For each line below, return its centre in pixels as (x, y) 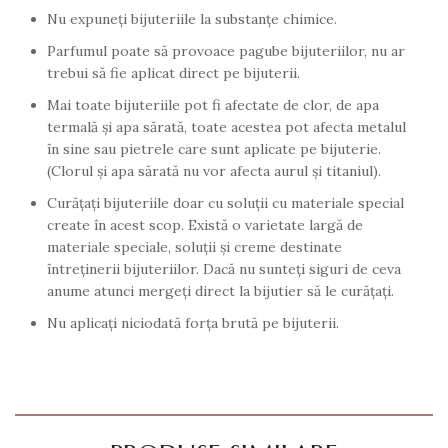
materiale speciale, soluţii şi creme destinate (194, 247)
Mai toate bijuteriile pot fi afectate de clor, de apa (213, 105)
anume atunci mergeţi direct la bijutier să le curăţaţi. (220, 291)
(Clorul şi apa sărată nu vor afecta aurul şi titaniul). (214, 171)
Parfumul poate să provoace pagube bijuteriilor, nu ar (226, 51)
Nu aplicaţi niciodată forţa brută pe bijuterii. (193, 323)
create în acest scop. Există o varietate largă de (205, 225)
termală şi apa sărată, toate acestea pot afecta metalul (226, 127)
